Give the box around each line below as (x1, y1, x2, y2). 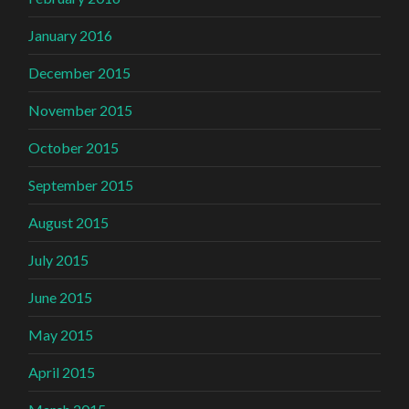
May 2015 (28, 325, 94, 343)
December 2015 (28, 63, 131, 81)
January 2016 (28, 26, 113, 44)
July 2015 (28, 250, 89, 268)
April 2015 (28, 362, 96, 381)
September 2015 (28, 175, 134, 194)
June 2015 (28, 288, 93, 306)
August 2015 (28, 213, 110, 231)
